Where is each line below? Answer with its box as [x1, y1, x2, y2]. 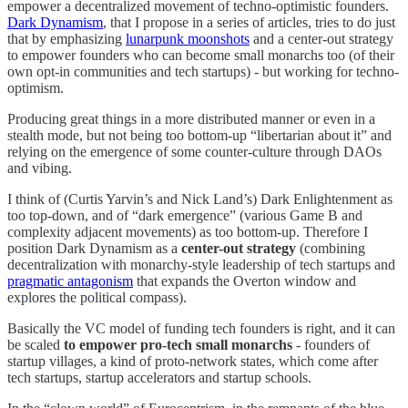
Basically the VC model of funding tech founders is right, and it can [7, 320, 395, 336]
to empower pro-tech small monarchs [64, 336, 292, 352]
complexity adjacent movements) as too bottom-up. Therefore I [7, 223, 368, 240]
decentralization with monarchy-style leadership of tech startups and [7, 256, 395, 272]
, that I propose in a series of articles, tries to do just [103, 14, 395, 30]
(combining [296, 240, 365, 256]
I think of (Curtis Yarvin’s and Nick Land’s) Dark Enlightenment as [7, 190, 393, 207]
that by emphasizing [7, 30, 126, 46]
